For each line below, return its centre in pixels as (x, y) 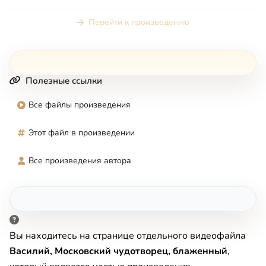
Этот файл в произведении (82, 133)
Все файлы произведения (80, 105)
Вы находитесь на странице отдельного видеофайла (128, 236)
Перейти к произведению (139, 23)
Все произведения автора (80, 161)
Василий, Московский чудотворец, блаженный (118, 251)
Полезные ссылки (64, 81)
